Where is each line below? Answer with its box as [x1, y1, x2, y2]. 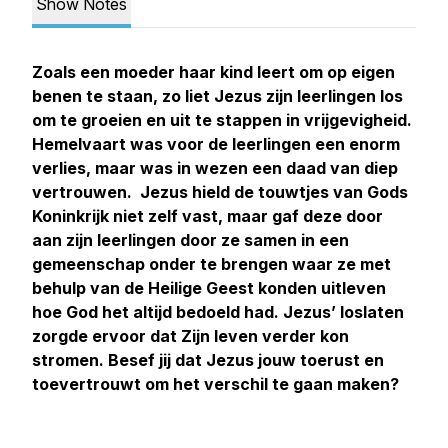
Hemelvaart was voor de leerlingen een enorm [32, 134, 400, 154]
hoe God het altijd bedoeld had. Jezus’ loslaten [32, 302, 404, 322]
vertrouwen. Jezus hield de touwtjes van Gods [32, 182, 408, 202]
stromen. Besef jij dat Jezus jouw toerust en [32, 350, 384, 370]
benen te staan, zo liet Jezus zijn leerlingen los [32, 86, 403, 106]
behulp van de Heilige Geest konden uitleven [32, 278, 386, 298]
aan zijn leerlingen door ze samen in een [32, 230, 349, 250]
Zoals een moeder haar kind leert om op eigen [32, 62, 395, 82]
